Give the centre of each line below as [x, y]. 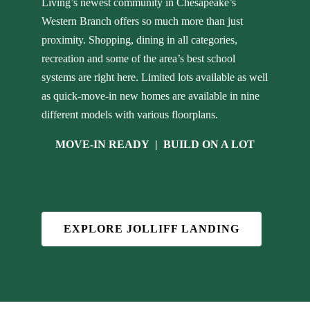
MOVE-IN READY [102, 144]
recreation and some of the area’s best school [138, 58]
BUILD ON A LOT [209, 144]
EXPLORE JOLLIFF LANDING [152, 228]
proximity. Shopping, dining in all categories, [139, 39]
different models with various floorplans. [130, 114]
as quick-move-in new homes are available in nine [151, 95]
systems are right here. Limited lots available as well [155, 77]
